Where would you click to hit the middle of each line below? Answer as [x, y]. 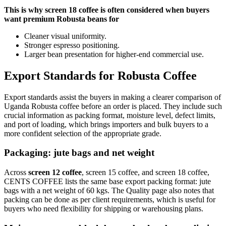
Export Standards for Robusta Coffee [100, 75]
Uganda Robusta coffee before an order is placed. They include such [113, 106]
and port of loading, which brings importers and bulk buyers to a [106, 124]
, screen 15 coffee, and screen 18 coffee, [146, 173]
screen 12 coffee [55, 173]
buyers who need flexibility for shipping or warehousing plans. [104, 209]
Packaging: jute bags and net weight [79, 153]
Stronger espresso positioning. [72, 45]
